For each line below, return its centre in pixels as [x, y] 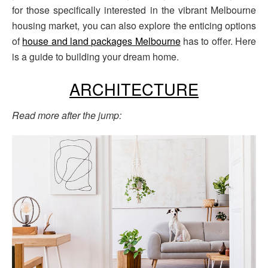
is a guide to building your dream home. [95, 56]
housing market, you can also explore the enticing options [134, 25]
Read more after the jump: [67, 115]
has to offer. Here [218, 41]
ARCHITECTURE [134, 89]
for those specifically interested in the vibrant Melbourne [134, 10]
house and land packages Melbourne [101, 41]
